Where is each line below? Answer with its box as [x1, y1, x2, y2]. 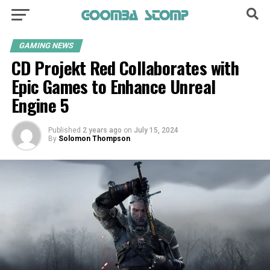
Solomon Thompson [58, 134, 130, 143]
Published [48, 126, 81, 134]
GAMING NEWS [17, 41, 75, 50]
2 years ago [82, 126, 122, 134]
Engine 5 [11, 92, 69, 118]
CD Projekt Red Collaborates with [11, 55, 239, 80]
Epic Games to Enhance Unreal [11, 74, 216, 99]
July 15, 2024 [133, 126, 178, 134]
